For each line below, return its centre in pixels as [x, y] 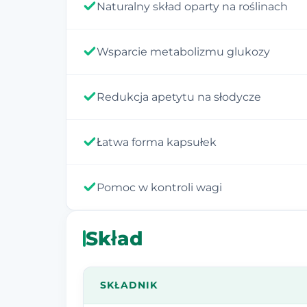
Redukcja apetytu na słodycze [179, 97]
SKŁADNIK [129, 285]
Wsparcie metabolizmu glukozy [183, 51]
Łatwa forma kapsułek [157, 142]
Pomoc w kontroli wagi [159, 187]
